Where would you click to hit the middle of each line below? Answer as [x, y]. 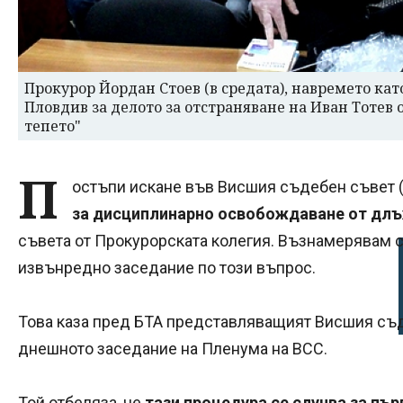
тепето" [53, 125]
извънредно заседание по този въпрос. [167, 267]
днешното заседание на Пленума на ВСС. [173, 348]
